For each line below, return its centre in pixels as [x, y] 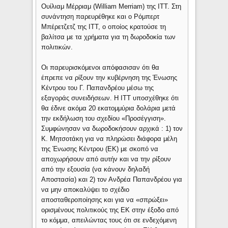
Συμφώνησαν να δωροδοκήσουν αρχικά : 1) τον [112, 128]
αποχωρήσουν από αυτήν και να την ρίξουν [106, 159]
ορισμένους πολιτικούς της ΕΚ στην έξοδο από [110, 210]
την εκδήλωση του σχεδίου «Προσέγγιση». [104, 118]
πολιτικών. [57, 47]
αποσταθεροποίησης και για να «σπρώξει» [105, 199]
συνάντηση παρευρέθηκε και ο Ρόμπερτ [101, 16]
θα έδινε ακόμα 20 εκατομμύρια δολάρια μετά [109, 108]
